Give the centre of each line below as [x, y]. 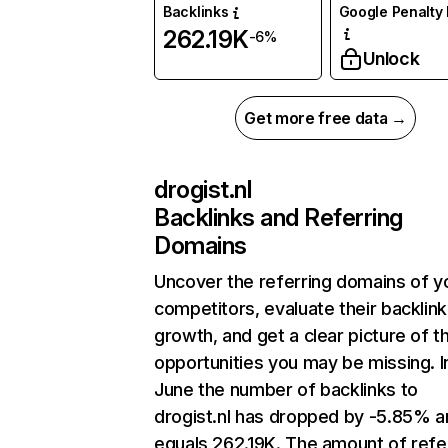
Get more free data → [325, 118]
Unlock [391, 59]
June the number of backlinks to [286, 390]
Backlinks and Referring [278, 218]
